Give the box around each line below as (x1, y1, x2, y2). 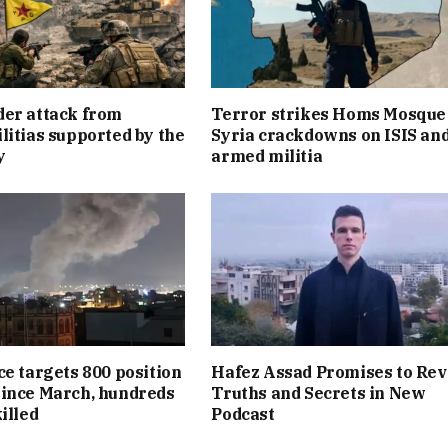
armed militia (211, 145, 323, 166)
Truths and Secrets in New (211, 383, 426, 404)
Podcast (211, 404, 275, 425)
